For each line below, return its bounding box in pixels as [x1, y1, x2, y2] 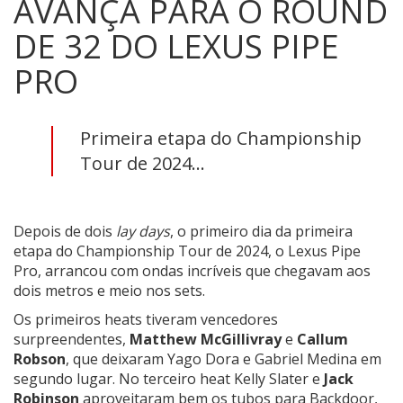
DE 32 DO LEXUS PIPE [13, 23, 339, 68]
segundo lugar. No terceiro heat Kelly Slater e [13, 368, 324, 389]
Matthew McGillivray [126, 328, 282, 349]
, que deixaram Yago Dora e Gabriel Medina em [66, 348, 381, 369]
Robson [13, 348, 66, 369]
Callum [297, 328, 348, 349]
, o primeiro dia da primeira [170, 220, 353, 241]
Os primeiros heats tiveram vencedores [13, 309, 278, 329]
